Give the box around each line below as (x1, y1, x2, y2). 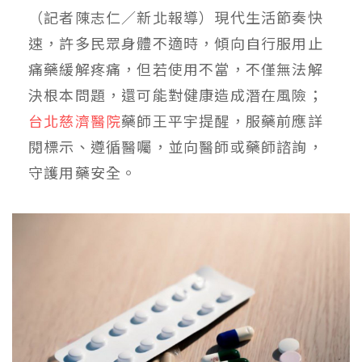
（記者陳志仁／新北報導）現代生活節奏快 (28, 6, 323, 27)
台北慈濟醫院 (28, 109, 122, 131)
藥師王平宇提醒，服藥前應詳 (121, 109, 323, 131)
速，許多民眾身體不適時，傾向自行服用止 (28, 32, 323, 53)
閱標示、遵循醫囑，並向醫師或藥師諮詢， (28, 135, 323, 157)
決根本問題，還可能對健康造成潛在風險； (28, 83, 323, 105)
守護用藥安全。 (28, 161, 137, 183)
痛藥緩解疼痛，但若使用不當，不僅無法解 (28, 57, 323, 79)
